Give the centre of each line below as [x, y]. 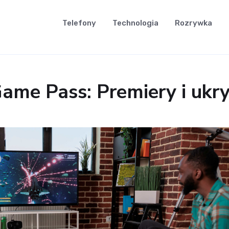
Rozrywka [193, 23]
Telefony [79, 23]
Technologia [135, 23]
